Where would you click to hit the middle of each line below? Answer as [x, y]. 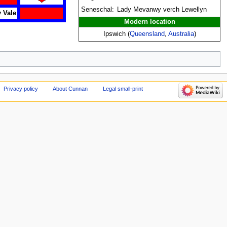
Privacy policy [21, 88]
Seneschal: [98, 9]
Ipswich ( [116, 34]
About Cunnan [70, 88]
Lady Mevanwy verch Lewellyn [162, 9]
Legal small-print [123, 88]
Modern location [149, 22]
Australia [181, 34]
